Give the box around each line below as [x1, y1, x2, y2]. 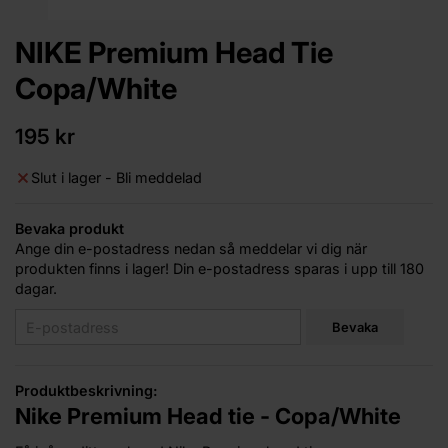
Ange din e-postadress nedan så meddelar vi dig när [15, 240, 367, 258]
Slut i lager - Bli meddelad [31, 169, 202, 187]
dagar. [15, 280, 57, 298]
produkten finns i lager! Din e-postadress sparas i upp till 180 [15, 260, 424, 278]
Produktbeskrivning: [15, 382, 158, 400]
